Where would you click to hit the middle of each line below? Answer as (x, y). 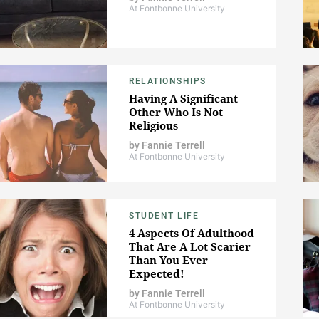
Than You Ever (168, 260)
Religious (153, 126)
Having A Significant (183, 99)
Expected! (157, 274)
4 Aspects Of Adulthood (192, 233)
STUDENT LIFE (164, 216)
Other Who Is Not (176, 112)
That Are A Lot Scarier (190, 247)
